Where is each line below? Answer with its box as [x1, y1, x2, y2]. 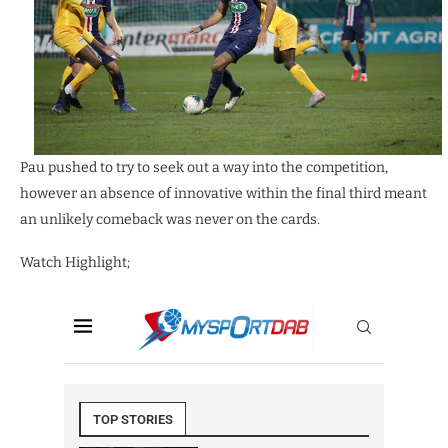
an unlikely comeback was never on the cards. [20, 210, 320, 228]
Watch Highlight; [20, 253, 130, 271]
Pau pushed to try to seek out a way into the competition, [20, 158, 388, 176]
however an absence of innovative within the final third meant [20, 184, 427, 202]
